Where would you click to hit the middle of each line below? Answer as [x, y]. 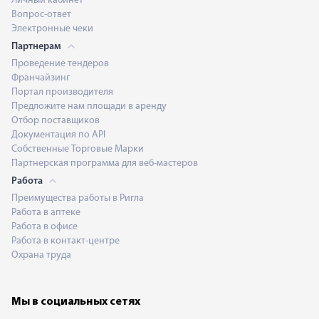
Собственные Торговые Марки [78, 149]
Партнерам [37, 47]
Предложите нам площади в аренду [89, 106]
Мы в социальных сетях [76, 302]
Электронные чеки [52, 29]
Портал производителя [62, 92]
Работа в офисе [45, 227]
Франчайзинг [41, 78]
